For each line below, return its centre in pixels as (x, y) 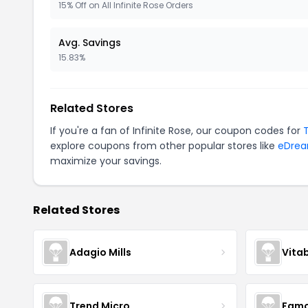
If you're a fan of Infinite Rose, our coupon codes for (177, 131)
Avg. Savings (90, 43)
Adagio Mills (100, 252)
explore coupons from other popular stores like (164, 146)
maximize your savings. (106, 161)
